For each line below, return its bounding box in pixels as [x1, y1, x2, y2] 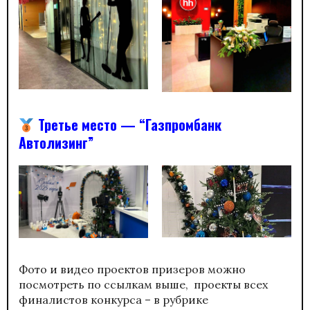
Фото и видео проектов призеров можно [19, 262, 246, 276]
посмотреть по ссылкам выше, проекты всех [19, 277, 268, 291]
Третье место [37, 113, 117, 135]
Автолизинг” [19, 131, 97, 153]
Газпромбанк [145, 113, 221, 135]
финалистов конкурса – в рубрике [19, 292, 208, 307]
